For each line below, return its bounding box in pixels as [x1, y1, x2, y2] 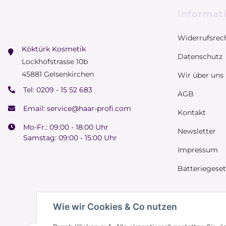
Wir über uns [178, 83, 223, 92]
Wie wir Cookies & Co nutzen [53, 201, 177, 212]
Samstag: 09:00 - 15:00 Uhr [23, 145, 117, 155]
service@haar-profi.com [47, 116, 131, 126]
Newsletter [178, 139, 216, 148]
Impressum [178, 157, 218, 167]
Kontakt [178, 120, 206, 130]
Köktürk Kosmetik [22, 56, 88, 66]
